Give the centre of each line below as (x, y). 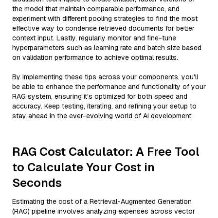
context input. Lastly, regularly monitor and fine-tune (94, 38)
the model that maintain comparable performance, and (96, 9)
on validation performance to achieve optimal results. (95, 57)
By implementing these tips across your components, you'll (105, 77)
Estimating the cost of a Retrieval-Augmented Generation (102, 201)
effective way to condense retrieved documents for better (103, 28)
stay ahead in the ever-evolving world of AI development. (102, 116)
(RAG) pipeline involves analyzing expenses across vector (104, 211)
